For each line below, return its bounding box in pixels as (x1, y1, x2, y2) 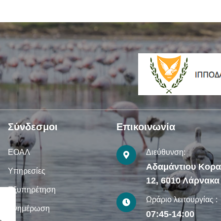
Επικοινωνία (116, 121, 175, 132)
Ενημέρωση (8, 204, 50, 213)
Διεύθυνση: (146, 147, 185, 156)
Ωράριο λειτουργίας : (146, 195, 218, 204)
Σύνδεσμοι (8, 121, 58, 132)
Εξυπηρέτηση (8, 185, 56, 194)
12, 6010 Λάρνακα (146, 175, 220, 185)
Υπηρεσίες (8, 166, 45, 175)
